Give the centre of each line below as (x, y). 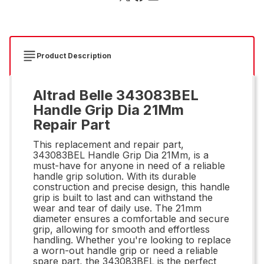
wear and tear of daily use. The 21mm (117, 208)
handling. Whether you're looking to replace (132, 240)
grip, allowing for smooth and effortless (121, 229)
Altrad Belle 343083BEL (116, 95)
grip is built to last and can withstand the (123, 197)
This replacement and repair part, (108, 144)
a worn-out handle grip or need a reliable (126, 250)
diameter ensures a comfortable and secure (131, 218)
